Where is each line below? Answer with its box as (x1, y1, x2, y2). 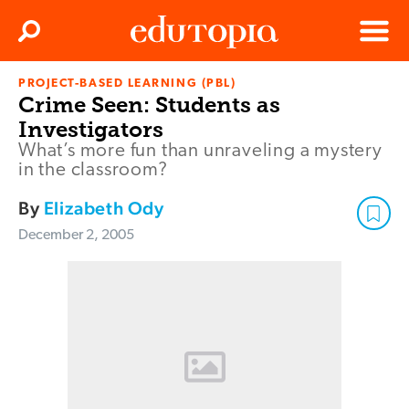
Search (31, 30, 66, 43)
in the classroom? (18, 161, 168, 181)
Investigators (18, 116, 163, 143)
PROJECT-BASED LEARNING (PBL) (18, 78, 236, 90)
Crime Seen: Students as (18, 91, 280, 119)
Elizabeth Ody (43, 197, 164, 220)
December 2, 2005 (18, 228, 134, 244)
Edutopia (131, 84, 182, 99)
